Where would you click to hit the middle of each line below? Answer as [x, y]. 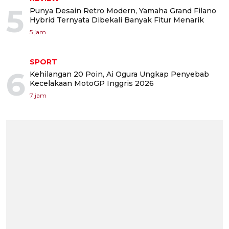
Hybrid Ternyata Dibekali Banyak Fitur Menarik [117, 20]
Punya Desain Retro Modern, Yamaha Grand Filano [123, 11]
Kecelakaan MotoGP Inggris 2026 [92, 84]
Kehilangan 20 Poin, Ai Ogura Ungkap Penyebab [119, 74]
